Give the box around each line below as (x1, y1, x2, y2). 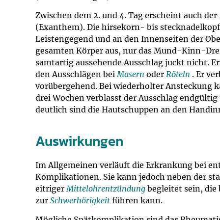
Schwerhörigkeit (50, 195, 110, 205)
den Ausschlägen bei (35, 69, 117, 79)
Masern (117, 69, 144, 79)
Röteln (166, 69, 190, 79)
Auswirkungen (35, 131, 123, 151)
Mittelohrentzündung (66, 184, 145, 193)
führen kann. (110, 195, 163, 205)
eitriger (35, 184, 66, 193)
